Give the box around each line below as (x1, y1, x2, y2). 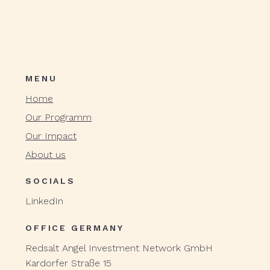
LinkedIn (25, 195, 64, 207)
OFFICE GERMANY (25, 223, 124, 233)
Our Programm (25, 111, 92, 123)
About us (25, 148, 66, 160)
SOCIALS (25, 176, 75, 186)
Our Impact (25, 130, 77, 142)
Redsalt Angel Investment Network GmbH (25, 242, 213, 254)
